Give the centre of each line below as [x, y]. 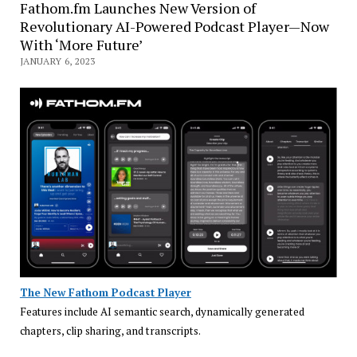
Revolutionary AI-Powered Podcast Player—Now [174, 27]
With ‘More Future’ [81, 45]
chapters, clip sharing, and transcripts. [110, 331]
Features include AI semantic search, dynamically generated [162, 312]
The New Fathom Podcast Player [105, 293]
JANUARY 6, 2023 [57, 61]
